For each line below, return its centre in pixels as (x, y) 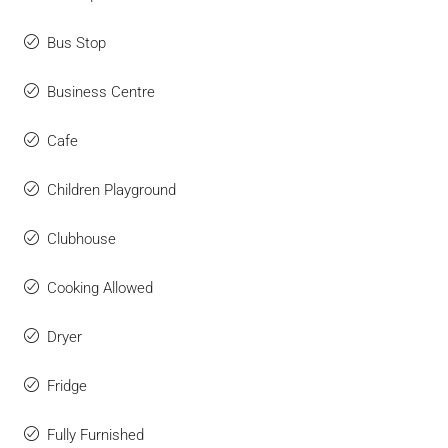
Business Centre (101, 92)
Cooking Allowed (100, 288)
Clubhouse (81, 239)
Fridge (67, 386)
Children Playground (111, 190)
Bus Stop (76, 43)
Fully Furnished (95, 435)
